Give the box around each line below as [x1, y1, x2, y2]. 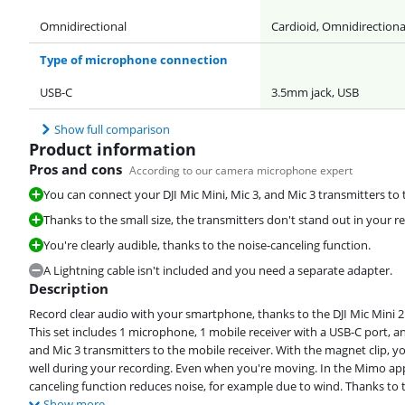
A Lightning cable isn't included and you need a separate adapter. [43, 261, 392, 278]
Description [29, 278, 108, 297]
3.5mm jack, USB [271, 83, 359, 100]
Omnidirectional [40, 17, 127, 34]
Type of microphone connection [40, 51, 228, 68]
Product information [29, 137, 196, 160]
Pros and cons [29, 159, 122, 178]
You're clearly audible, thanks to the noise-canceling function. [43, 236, 371, 253]
